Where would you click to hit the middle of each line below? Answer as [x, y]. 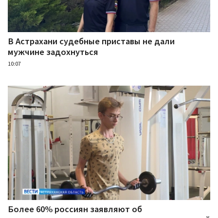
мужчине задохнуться [53, 52]
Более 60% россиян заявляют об [75, 209]
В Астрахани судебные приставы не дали [91, 41]
